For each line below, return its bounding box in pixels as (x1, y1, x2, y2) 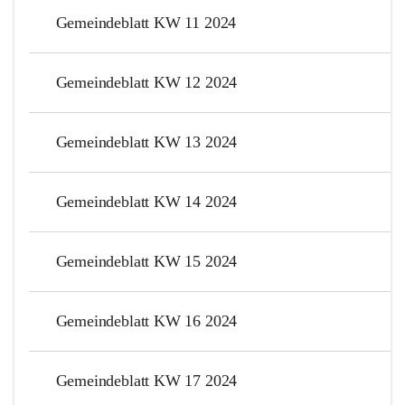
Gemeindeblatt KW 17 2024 (55, 371, 238, 390)
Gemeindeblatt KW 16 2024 (55, 311, 238, 330)
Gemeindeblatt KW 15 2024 (55, 251, 238, 270)
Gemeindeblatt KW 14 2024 (55, 192, 238, 211)
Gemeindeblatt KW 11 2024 (55, 13, 237, 32)
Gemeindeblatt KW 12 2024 (55, 72, 238, 91)
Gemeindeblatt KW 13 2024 (55, 132, 238, 151)
